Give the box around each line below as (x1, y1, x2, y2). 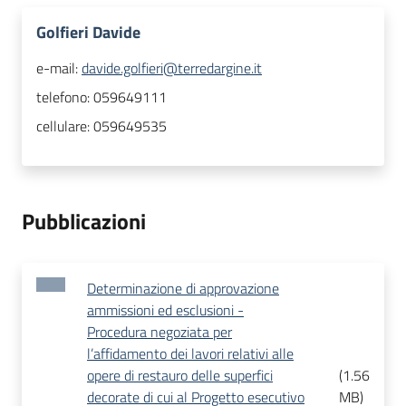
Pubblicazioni (22, 205, 146, 238)
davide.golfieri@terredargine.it (82, 57, 262, 80)
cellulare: (36, 115, 93, 138)
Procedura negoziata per (87, 321, 232, 343)
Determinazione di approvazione (87, 277, 279, 300)
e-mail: (36, 57, 82, 80)
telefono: (36, 86, 93, 109)
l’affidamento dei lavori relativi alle (87, 343, 294, 365)
